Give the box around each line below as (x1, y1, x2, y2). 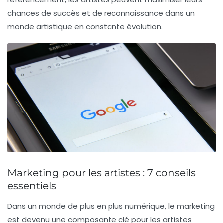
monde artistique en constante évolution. (7, 21, 163, 32)
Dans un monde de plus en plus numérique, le (7, 200, 177, 211)
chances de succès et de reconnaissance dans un (7, 8, 195, 19)
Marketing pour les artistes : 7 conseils (7, 166, 196, 179)
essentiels (7, 179, 56, 192)
